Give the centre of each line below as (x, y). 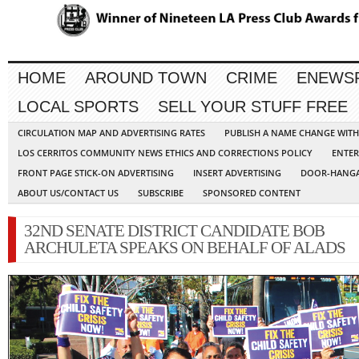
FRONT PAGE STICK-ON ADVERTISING (96, 173)
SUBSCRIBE (161, 193)
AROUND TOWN (146, 78)
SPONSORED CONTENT (252, 193)
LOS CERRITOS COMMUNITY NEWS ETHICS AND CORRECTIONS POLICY (165, 153)
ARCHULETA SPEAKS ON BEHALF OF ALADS (185, 248)
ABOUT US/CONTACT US (68, 193)
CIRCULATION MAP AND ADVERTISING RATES (111, 133)
